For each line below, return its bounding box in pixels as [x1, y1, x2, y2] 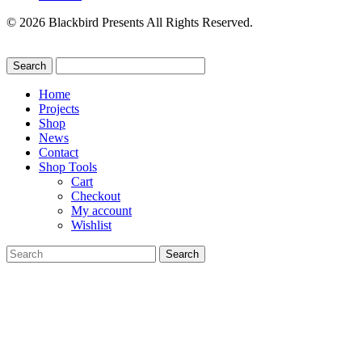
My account [71, 204, 132, 218]
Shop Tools [39, 160, 97, 175]
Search [6, 245, 40, 259]
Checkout [71, 189, 120, 204]
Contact [39, 145, 78, 160]
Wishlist [71, 218, 112, 233]
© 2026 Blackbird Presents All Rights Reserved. [6, 15, 253, 30]
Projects [39, 102, 79, 116]
